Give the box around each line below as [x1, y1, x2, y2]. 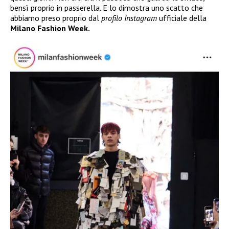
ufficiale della [157, 12, 207, 23]
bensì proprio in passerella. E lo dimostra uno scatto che [10, 2, 203, 13]
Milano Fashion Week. [10, 22, 90, 33]
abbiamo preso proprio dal [10, 12, 101, 23]
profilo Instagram [101, 12, 157, 23]
